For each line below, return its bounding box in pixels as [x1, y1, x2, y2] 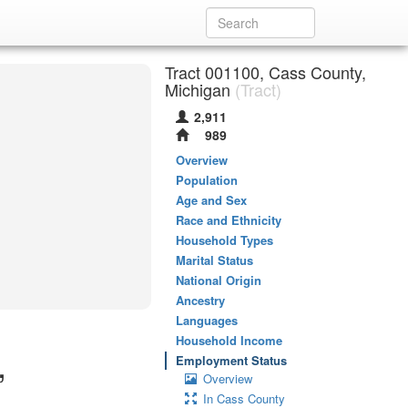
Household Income [176, 331, 282, 349]
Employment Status [176, 352, 287, 369]
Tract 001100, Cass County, [165, 60, 366, 84]
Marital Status [176, 251, 253, 269]
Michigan [165, 77, 230, 101]
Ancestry [176, 291, 225, 309]
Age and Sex [176, 191, 247, 209]
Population [176, 171, 238, 189]
